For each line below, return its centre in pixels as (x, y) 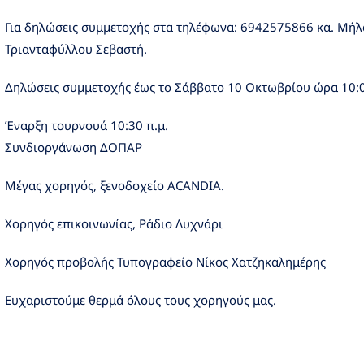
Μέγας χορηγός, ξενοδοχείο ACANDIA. (115, 185)
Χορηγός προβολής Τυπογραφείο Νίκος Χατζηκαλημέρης (165, 261)
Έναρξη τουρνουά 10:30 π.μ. (87, 125)
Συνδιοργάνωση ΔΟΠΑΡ (74, 147)
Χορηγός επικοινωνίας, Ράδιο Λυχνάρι (114, 223)
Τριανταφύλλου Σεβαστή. (76, 48)
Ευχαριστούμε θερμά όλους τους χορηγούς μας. (141, 299)
